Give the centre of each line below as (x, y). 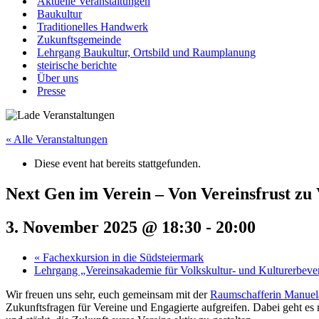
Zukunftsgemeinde (79, 40)
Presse (51, 91)
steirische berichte (77, 65)
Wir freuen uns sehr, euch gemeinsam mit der (108, 294)
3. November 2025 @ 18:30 (104, 227)
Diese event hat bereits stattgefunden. (117, 163)
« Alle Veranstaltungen (57, 139)
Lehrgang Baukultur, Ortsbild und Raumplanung (146, 52)
